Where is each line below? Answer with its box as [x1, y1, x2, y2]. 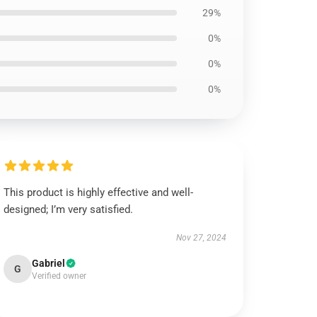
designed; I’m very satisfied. [4, 203, 134, 216]
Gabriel [32, 258, 66, 269]
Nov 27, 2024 [175, 233, 226, 243]
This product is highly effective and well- [4, 186, 194, 199]
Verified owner [32, 271, 87, 281]
